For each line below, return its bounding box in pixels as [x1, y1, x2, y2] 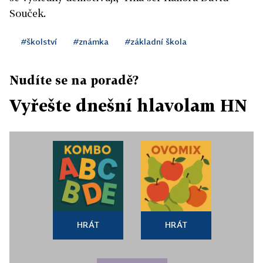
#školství [21, 36, 57, 46]
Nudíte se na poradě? [9, 73, 139, 87]
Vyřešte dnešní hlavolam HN [9, 96, 247, 115]
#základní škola [125, 36, 187, 46]
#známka [73, 36, 109, 46]
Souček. [9, 7, 46, 19]
